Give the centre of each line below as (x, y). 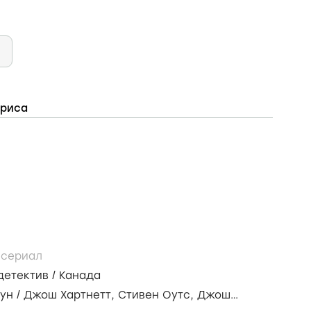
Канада (80, 276)
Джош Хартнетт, (71, 295)
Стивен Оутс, (158, 295)
